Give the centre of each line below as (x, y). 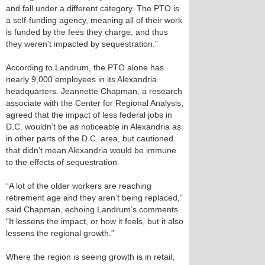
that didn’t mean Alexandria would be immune (91, 150)
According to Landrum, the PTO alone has (85, 67)
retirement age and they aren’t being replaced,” (94, 198)
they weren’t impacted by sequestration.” (82, 44)
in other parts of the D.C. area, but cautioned (90, 138)
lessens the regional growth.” (60, 233)
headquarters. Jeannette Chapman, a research (94, 91)
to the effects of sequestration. (63, 162)
